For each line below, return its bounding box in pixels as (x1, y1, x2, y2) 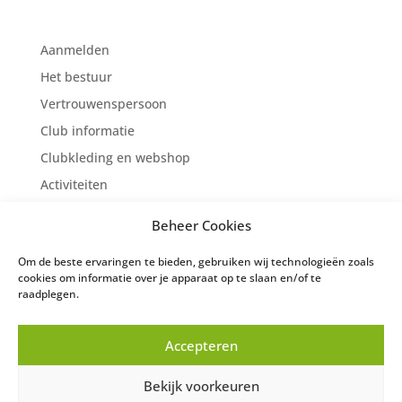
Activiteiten (39, 176, 108, 194)
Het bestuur (39, 68, 112, 86)
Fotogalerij (39, 310, 103, 328)
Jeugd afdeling (39, 257, 127, 275)
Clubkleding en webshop (39, 149, 190, 167)
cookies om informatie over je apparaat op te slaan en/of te (18, 270, 321, 285)
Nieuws (39, 284, 85, 301)
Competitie (39, 203, 106, 221)
